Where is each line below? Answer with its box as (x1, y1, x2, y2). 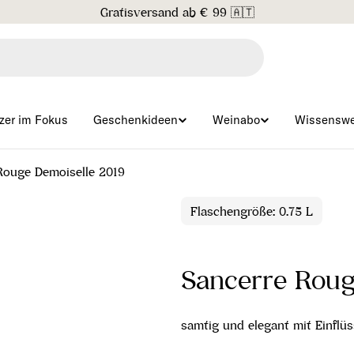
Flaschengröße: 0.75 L (190, 203, 313, 219)
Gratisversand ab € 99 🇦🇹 (100, 4, 254, 20)
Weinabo (213, 112, 260, 127)
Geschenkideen (93, 112, 178, 127)
